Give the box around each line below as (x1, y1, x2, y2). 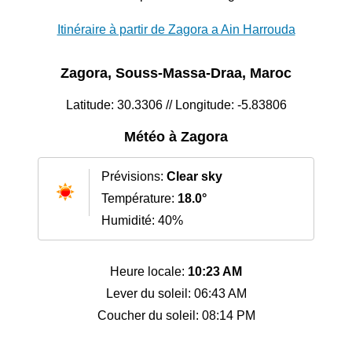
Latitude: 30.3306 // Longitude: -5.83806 (65, 98, 287, 112)
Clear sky (167, 170, 222, 184)
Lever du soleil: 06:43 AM (105, 287, 247, 301)
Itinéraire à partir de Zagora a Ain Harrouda (57, 23, 295, 37)
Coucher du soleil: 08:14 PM (97, 309, 255, 323)
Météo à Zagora (124, 129, 228, 145)
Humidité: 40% (101, 214, 183, 228)
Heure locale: (110, 265, 188, 279)
